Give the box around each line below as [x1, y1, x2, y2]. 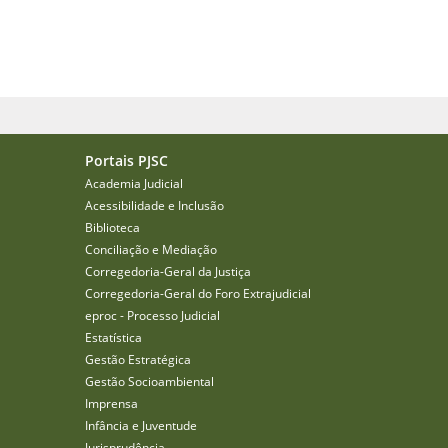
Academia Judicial [85, 175, 183, 193]
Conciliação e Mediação [85, 241, 217, 259]
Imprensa [85, 395, 138, 413]
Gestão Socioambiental [85, 373, 214, 391]
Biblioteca [85, 219, 140, 237]
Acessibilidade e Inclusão [85, 197, 224, 215]
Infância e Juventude [85, 417, 197, 435]
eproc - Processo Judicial [85, 307, 220, 325]
